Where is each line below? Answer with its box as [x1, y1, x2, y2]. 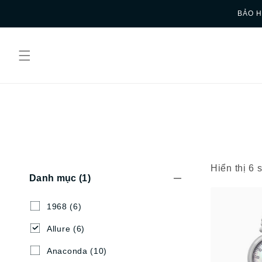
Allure [47, 224, 71, 234]
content [17, 13, 49, 23]
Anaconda [47, 246, 88, 256]
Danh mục [29, 173, 79, 184]
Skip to [17, 2, 47, 13]
